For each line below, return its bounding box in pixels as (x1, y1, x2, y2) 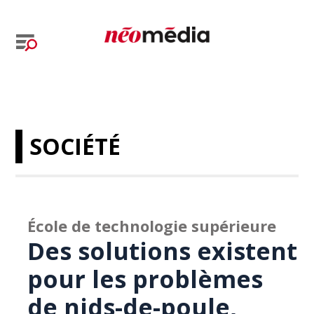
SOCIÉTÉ (29, 131, 121, 161)
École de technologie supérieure (27, 215, 277, 236)
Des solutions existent (27, 235, 298, 267)
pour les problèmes (27, 263, 264, 295)
